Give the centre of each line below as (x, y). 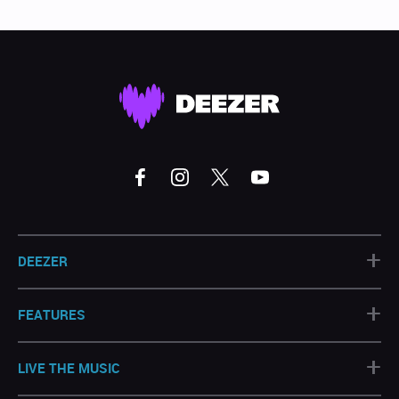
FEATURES (52, 314)
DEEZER (43, 261)
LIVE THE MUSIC (69, 367)
